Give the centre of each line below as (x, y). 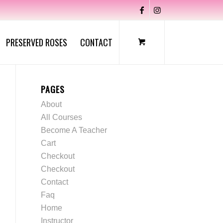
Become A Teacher (74, 130)
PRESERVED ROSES (36, 42)
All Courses (62, 117)
